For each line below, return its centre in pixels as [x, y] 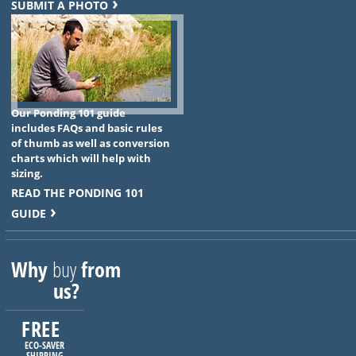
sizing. [27, 174]
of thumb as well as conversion [90, 143]
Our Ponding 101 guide [68, 113]
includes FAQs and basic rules [86, 128]
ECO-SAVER [45, 346]
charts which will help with [81, 159]
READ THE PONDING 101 [77, 193]
